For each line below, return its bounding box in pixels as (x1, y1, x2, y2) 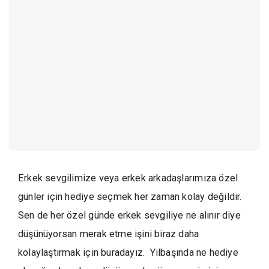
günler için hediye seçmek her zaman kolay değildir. (18, 191, 242, 202)
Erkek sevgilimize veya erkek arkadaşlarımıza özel (18, 172, 238, 184)
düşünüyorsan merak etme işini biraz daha (18, 228, 199, 240)
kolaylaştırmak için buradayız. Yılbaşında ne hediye (18, 247, 238, 258)
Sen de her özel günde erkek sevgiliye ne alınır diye (18, 210, 241, 221)
